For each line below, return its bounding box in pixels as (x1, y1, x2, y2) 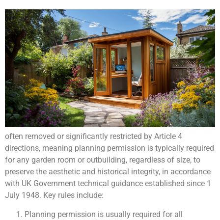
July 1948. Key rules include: (5, 191, 104, 200)
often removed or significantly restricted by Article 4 (5, 132, 182, 141)
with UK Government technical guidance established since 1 (5, 179, 211, 189)
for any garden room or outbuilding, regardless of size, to (5, 155, 200, 165)
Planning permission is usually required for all (25, 209, 183, 219)
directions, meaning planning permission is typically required (5, 143, 214, 153)
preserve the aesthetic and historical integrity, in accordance (5, 167, 211, 177)
